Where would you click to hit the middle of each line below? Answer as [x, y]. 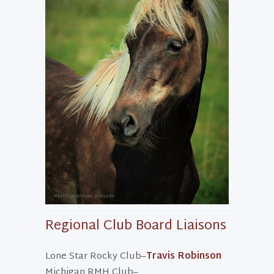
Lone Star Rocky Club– [96, 256]
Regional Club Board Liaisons [136, 226]
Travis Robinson [184, 256]
